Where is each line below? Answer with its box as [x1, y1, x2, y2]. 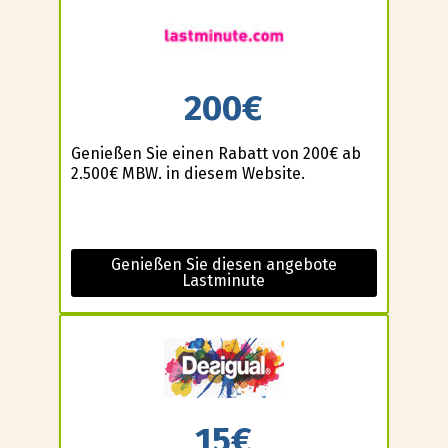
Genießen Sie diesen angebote [110, 254, 337, 274]
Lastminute [182, 270, 266, 290]
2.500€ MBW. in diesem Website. [70, 163, 305, 183]
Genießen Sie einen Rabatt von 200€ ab [70, 143, 361, 163]
